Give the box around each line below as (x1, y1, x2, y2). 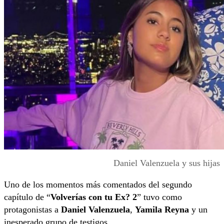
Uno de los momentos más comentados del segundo (4, 179, 192, 189)
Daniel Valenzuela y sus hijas (113, 157, 220, 168)
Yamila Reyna (135, 204, 189, 214)
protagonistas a (4, 204, 61, 214)
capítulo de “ (4, 191, 50, 202)
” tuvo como (137, 191, 182, 202)
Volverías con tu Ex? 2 (50, 191, 137, 202)
